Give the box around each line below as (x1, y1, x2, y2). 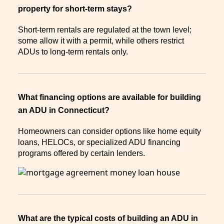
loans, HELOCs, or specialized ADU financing (18, 137, 180, 146)
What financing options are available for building (18, 92, 201, 101)
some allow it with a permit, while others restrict (18, 36, 184, 45)
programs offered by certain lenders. (18, 148, 145, 157)
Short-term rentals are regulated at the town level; (18, 25, 191, 34)
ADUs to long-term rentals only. (18, 47, 128, 56)
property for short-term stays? (18, 4, 136, 13)
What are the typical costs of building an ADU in (18, 214, 198, 223)
